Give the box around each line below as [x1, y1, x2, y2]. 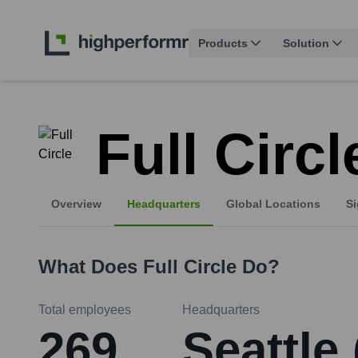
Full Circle [143, 256, 237, 278]
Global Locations [226, 197, 320, 211]
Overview [51, 197, 101, 211]
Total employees [38, 303, 131, 317]
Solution [283, 37, 329, 50]
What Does [38, 256, 143, 278]
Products [198, 37, 248, 50]
